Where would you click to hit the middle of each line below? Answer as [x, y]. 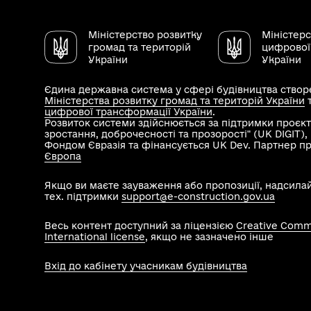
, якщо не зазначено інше [209, 237]
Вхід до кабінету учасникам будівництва [146, 266]
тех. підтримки [83, 196]
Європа [63, 156]
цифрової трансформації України [128, 112]
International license [95, 237]
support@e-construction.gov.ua [198, 196]
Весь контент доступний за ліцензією [140, 226]
